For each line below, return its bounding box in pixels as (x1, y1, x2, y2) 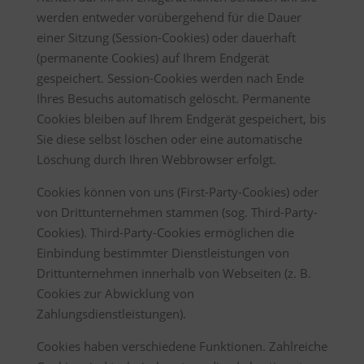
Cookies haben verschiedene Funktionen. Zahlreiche (36, 338, 327, 354)
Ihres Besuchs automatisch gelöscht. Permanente (36, 90, 310, 106)
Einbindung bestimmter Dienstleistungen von (36, 245, 289, 261)
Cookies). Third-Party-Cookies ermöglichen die (36, 224, 294, 240)
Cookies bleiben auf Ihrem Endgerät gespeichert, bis (36, 110, 326, 127)
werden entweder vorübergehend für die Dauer (36, 9, 301, 25)
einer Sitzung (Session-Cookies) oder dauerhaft (36, 29, 296, 45)
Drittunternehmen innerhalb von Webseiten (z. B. (36, 265, 311, 281)
